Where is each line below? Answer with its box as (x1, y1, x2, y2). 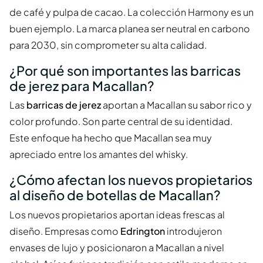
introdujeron (165, 224, 222, 237)
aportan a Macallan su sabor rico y (101, 99, 252, 112)
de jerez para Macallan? (9, 77, 154, 94)
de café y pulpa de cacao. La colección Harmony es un (9, 5, 254, 18)
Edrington (120, 224, 165, 237)
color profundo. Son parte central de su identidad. (9, 115, 232, 128)
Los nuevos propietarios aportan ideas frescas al (9, 208, 225, 221)
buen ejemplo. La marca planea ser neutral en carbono (9, 22, 250, 35)
